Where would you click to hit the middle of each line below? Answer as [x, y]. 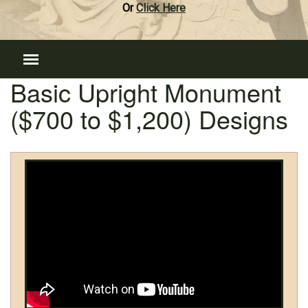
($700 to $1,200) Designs [149, 119]
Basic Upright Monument [146, 92]
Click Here [161, 8]
